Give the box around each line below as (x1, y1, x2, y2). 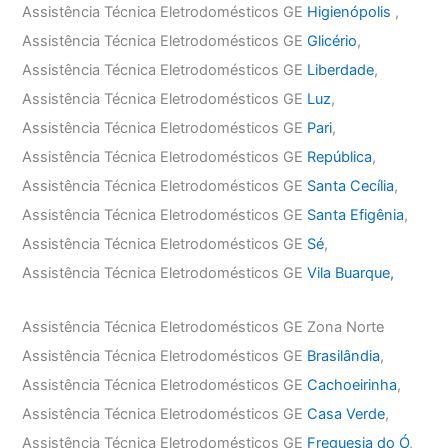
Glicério (307, 31, 358, 50)
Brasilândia (307, 347, 381, 366)
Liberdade (307, 60, 375, 79)
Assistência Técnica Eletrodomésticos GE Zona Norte (22, 318, 385, 337)
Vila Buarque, (307, 263, 395, 282)
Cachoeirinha (307, 376, 398, 395)
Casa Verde (307, 405, 386, 424)
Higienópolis (307, 2, 396, 21)
